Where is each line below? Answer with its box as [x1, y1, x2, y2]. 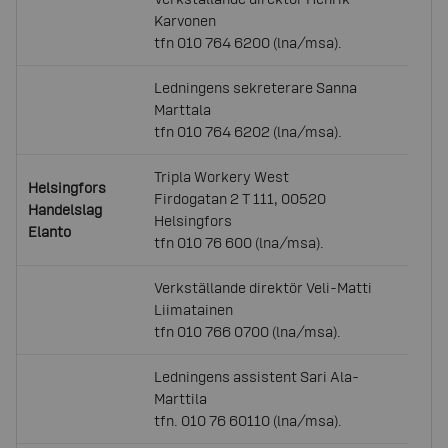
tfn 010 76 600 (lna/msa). [154, 234, 325, 251]
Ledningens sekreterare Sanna [154, 79, 358, 96]
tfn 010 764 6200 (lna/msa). [154, 34, 343, 51]
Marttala [154, 101, 212, 118]
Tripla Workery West [154, 168, 290, 185]
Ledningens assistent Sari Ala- [154, 368, 360, 385]
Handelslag [28, 201, 103, 218]
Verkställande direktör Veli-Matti [154, 279, 373, 296]
